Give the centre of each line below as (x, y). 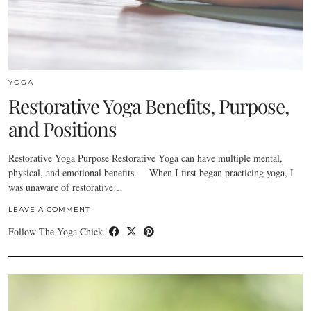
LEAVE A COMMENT (49, 209)
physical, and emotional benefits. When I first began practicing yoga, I (151, 172)
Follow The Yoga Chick (57, 231)
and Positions (62, 128)
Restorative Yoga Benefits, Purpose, (149, 106)
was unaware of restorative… (66, 187)
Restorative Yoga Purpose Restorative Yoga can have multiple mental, (145, 158)
